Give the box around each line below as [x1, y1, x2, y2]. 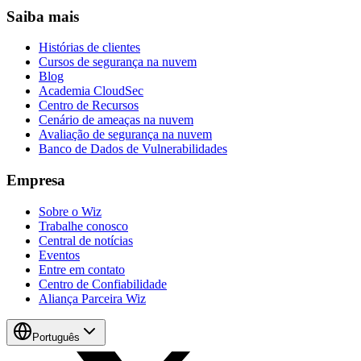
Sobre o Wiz [39, 204, 102, 218]
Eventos [39, 247, 80, 262]
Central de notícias [39, 233, 133, 247]
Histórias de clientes [39, 40, 140, 55]
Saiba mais [6, 7, 79, 25]
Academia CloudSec [39, 84, 143, 98]
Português [32, 330, 80, 343]
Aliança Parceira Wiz [39, 291, 146, 305]
